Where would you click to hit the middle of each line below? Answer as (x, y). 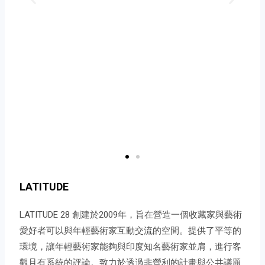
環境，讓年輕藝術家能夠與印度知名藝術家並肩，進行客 (131, 246)
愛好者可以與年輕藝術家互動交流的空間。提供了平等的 (131, 230)
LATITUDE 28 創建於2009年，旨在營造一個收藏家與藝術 (131, 214)
